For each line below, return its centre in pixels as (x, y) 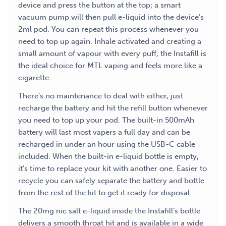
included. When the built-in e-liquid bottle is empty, (108, 156)
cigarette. (35, 78)
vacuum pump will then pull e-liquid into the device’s (111, 17)
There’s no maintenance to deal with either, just (101, 96)
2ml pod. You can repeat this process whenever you (108, 29)
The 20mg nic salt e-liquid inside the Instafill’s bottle (109, 211)
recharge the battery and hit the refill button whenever (113, 108)
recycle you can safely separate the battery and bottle (111, 181)
